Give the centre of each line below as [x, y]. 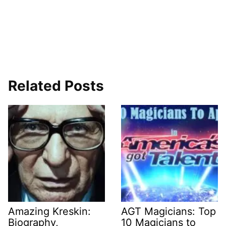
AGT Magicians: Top [168, 212]
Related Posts [56, 86]
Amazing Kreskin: [49, 212]
